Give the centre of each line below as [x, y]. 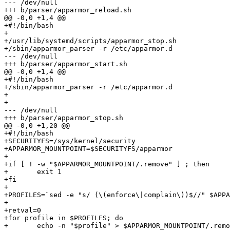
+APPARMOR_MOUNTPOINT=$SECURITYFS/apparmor [88, 149]
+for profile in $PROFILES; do [64, 218]
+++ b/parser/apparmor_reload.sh [68, 10]
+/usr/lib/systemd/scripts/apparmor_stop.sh [90, 41]
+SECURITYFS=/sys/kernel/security [70, 141]
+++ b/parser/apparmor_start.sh [66, 64]
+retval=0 [23, 210]
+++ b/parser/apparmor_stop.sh [64, 118]
